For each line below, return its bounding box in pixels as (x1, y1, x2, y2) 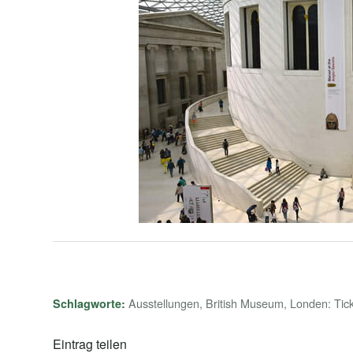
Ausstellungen (128, 295, 199, 312)
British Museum (206, 295, 284, 312)
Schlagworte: (53, 295, 125, 312)
